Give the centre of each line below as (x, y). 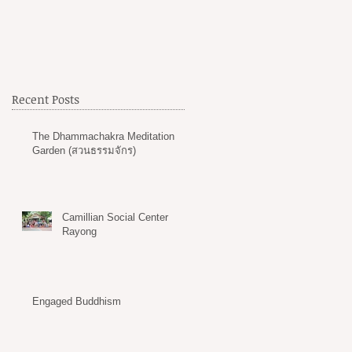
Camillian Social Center (115, 217)
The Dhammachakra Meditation (103, 136)
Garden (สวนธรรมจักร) (84, 150)
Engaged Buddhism (77, 301)
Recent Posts (46, 99)
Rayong (79, 231)
